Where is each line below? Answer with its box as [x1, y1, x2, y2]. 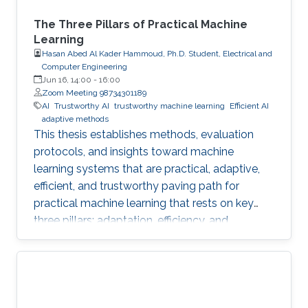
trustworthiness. [34, 230, 114, 244]
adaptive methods [42, 113, 109, 124]
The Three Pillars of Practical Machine [34, 17, 247, 31]
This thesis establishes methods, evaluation [34, 127, 254, 141]
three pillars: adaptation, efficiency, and [34, 213, 228, 227]
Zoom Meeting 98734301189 [42, 87, 146, 98]
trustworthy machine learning [114, 100, 225, 111]
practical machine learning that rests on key [34, 196, 254, 210]
